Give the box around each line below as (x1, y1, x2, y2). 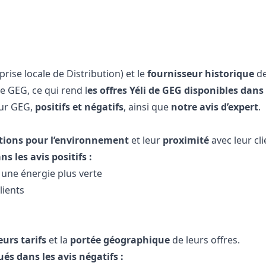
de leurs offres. (170, 233, 240, 246)
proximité (163, 134, 209, 147)
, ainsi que (123, 100, 171, 113)
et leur (129, 134, 163, 147)
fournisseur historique (147, 67, 256, 80)
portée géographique (70, 233, 170, 246)
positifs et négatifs (35, 100, 123, 113)
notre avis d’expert (171, 100, 258, 113)
